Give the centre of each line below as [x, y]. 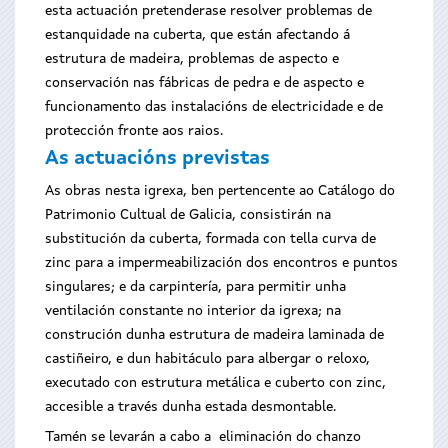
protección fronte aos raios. [134, 131]
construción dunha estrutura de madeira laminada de [214, 335]
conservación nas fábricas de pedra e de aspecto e [204, 83]
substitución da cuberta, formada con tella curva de [210, 239]
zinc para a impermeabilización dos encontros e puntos [221, 263]
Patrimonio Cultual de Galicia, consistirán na [188, 215]
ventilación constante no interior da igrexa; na [193, 311]
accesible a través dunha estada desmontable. [190, 407]
